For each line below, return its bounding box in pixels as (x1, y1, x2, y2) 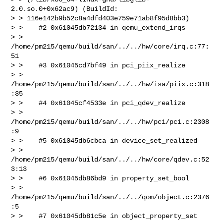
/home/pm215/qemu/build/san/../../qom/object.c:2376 (11, 193, 210, 201)
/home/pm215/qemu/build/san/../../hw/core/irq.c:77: (11, 42, 210, 51)
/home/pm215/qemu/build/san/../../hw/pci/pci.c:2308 (11, 117, 210, 126)
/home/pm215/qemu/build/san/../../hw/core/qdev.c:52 (11, 155, 210, 164)
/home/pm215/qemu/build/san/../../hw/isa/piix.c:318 (11, 80, 210, 88)
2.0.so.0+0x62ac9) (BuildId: (11, 4, 122, 13)
